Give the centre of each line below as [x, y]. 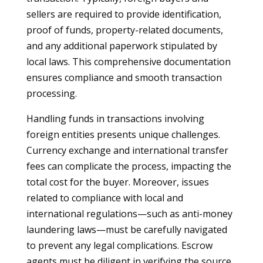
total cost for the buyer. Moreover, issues [117, 182]
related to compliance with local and [104, 198]
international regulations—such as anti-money [129, 214]
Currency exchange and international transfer [127, 150]
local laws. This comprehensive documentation [128, 62]
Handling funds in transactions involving [115, 119]
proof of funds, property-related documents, [124, 30]
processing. [51, 93]
